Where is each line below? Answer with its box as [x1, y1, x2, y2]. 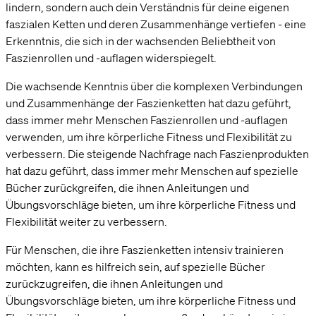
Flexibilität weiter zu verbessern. [6, 214, 167, 229]
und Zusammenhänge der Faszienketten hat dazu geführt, [6, 95, 291, 110]
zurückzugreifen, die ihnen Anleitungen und [6, 276, 223, 291]
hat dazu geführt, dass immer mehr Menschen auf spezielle [6, 163, 298, 178]
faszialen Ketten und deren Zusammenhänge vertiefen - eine [6, 16, 306, 31]
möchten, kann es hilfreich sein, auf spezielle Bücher [6, 259, 265, 274]
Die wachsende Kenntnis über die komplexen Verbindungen [6, 78, 303, 93]
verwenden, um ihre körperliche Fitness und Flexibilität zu [6, 129, 292, 144]
